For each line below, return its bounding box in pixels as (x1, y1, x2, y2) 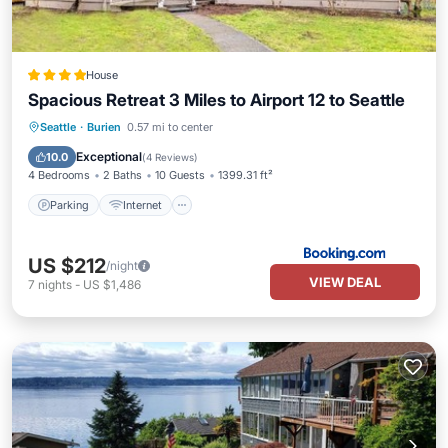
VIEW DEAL (309, 274, 381, 290)
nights (38, 277, 72, 292)
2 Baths (103, 168, 142, 182)
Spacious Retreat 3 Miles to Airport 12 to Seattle (28, 90, 405, 110)
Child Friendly (109, 144, 181, 158)
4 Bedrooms (28, 168, 90, 182)
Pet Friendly (252, 119, 314, 133)
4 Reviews (146, 151, 194, 163)
